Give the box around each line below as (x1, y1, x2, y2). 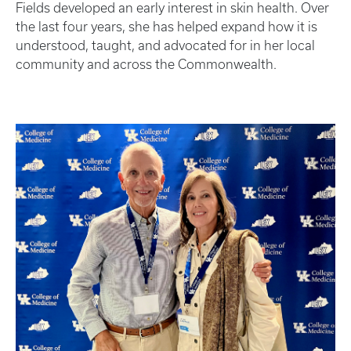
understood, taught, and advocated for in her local (16, 38, 315, 52)
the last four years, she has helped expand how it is (16, 19, 317, 34)
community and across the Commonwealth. (16, 56, 280, 71)
